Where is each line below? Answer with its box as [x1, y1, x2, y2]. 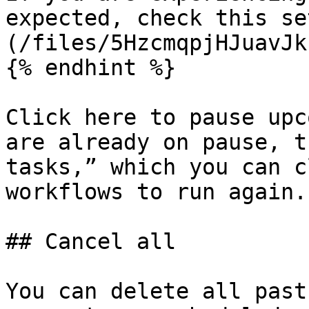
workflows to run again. [6, 179, 307, 204]
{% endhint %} [6, 55, 176, 80]
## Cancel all [6, 229, 176, 254]
